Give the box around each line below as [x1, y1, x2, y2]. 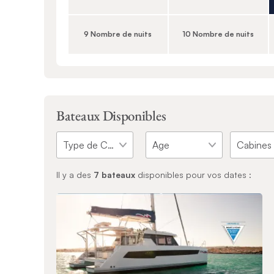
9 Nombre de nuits [84, 29, 152, 39]
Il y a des [56, 169, 94, 180]
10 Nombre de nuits [182, 29, 254, 39]
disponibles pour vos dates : [135, 169, 251, 180]
